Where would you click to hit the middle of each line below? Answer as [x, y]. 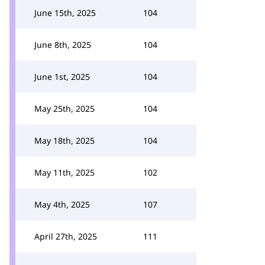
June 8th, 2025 [63, 45]
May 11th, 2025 [64, 172]
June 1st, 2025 [62, 77]
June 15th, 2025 [65, 13]
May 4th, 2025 [62, 204]
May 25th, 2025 [64, 109]
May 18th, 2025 [64, 140]
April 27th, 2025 [66, 236]
